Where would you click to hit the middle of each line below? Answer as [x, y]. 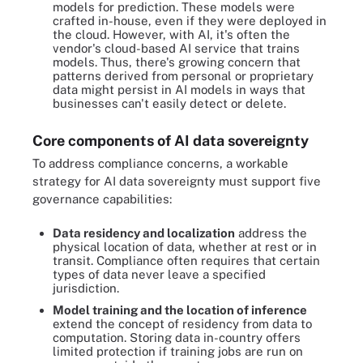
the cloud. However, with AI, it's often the [171, 34]
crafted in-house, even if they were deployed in [190, 20]
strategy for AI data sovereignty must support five [177, 181]
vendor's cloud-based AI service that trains [176, 48]
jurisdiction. [86, 288]
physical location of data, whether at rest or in [185, 247]
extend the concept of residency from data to [182, 324]
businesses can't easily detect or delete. [169, 103]
